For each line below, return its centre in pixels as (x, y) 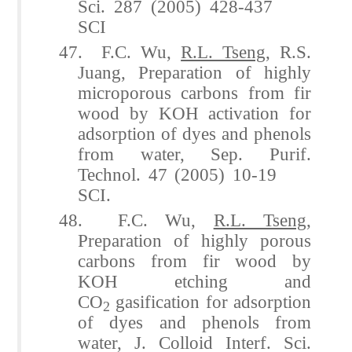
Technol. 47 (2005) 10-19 (194, 174)
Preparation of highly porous (194, 240)
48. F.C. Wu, (136, 220)
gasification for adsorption (211, 301)
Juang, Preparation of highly (194, 72)
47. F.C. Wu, (120, 51)
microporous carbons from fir (194, 92)
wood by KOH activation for (194, 113)
